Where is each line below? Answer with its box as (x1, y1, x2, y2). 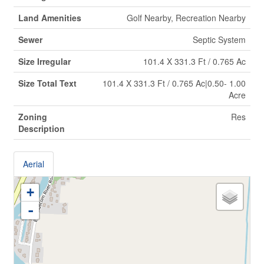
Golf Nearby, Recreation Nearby (127, 12, 246, 24)
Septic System (193, 34, 246, 45)
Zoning (18, 111, 47, 123)
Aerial (23, 158, 44, 170)
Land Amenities (18, 12, 81, 24)
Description (18, 123, 65, 134)
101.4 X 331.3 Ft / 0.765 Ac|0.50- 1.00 (103, 77, 246, 89)
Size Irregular (18, 55, 71, 67)
